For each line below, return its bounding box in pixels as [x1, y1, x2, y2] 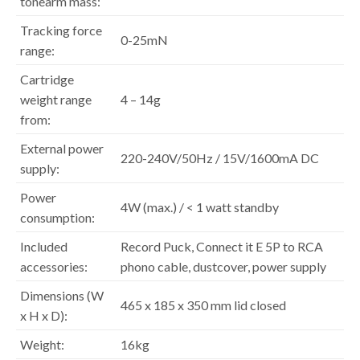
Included [20, 238, 67, 254]
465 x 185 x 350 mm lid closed [121, 297, 286, 313]
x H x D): [20, 307, 67, 323]
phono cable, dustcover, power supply [121, 258, 326, 274]
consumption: [20, 209, 95, 225]
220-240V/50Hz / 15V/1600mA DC [121, 149, 319, 166]
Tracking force [20, 22, 102, 38]
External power [20, 140, 104, 156]
